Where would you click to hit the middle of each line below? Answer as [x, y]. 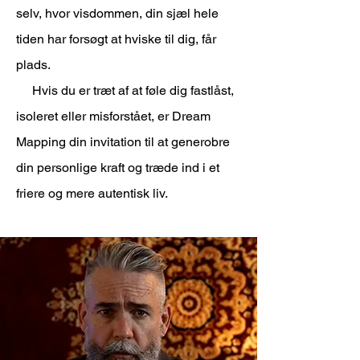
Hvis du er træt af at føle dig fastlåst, [125, 90]
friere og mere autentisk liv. [92, 193]
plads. [33, 65]
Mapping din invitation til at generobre [123, 142]
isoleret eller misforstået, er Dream [113, 116]
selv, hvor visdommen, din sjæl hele [117, 13]
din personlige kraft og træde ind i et [118, 168]
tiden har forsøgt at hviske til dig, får [116, 39]
